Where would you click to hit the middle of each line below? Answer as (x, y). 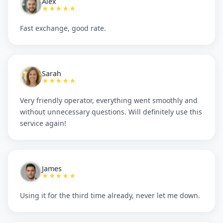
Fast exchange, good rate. (63, 28)
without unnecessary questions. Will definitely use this (111, 111)
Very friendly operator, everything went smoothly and (109, 100)
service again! (43, 123)
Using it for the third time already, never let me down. (110, 195)
